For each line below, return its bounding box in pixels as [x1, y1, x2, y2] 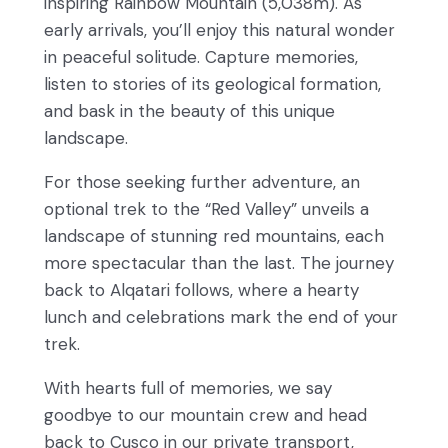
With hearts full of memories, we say [44, 377, 332, 400]
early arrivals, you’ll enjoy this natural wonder [44, 19, 395, 42]
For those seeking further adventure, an [44, 171, 360, 194]
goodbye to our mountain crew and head [44, 404, 367, 427]
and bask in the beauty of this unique [44, 100, 335, 123]
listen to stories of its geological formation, [44, 73, 381, 96]
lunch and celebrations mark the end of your [44, 306, 398, 329]
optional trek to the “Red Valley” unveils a [44, 198, 369, 221]
